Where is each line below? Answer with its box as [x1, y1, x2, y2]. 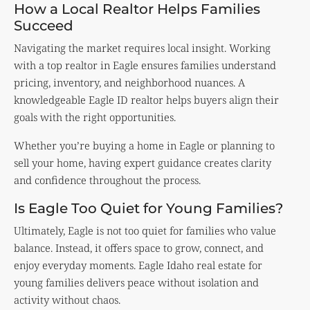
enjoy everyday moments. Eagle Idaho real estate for [14, 257, 262, 272]
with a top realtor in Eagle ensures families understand [14, 57, 276, 72]
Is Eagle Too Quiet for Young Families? [14, 199, 283, 217]
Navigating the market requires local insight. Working [14, 40, 271, 55]
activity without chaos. [14, 292, 120, 307]
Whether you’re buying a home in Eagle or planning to [14, 138, 275, 152]
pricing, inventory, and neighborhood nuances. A [14, 75, 245, 89]
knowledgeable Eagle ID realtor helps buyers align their [14, 92, 279, 107]
